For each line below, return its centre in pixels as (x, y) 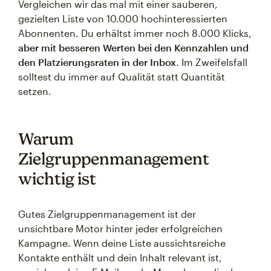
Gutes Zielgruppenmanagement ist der (107, 214)
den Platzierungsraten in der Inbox (97, 62)
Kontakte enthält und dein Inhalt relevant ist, (120, 257)
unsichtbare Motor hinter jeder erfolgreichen (120, 228)
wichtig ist (57, 178)
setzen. (35, 91)
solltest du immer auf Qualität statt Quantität (122, 76)
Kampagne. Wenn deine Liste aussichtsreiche (122, 243)
